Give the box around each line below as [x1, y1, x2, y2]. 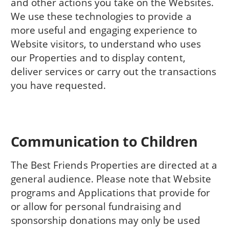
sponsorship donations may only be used [10, 213, 200, 227]
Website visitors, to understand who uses [10, 37, 201, 51]
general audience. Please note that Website [10, 172, 211, 186]
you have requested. [10, 78, 106, 93]
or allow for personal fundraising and [10, 199, 181, 214]
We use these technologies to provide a [10, 9, 192, 24]
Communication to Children [10, 131, 198, 151]
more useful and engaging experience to [10, 23, 197, 37]
